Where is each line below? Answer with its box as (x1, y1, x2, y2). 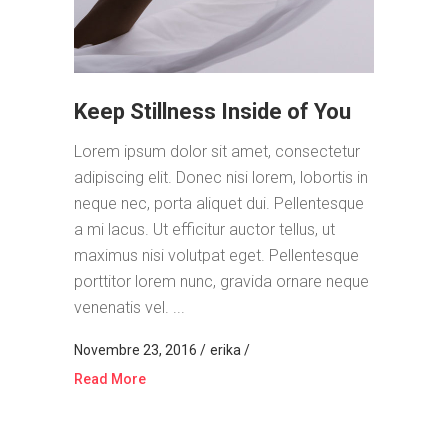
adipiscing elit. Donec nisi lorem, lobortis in (74, 167, 368, 187)
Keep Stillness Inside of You (74, 98, 351, 124)
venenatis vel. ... (74, 297, 185, 317)
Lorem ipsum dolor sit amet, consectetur (74, 141, 360, 161)
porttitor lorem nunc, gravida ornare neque (74, 271, 369, 291)
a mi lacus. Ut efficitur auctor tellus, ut (74, 219, 335, 239)
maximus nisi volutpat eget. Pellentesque (74, 245, 359, 265)
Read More (74, 370, 146, 387)
